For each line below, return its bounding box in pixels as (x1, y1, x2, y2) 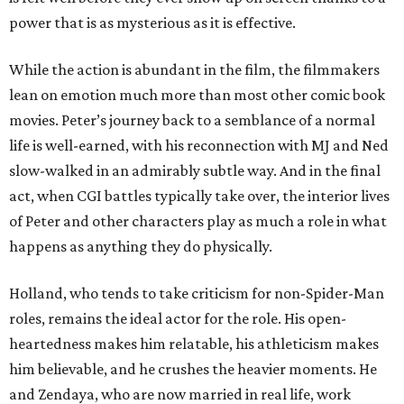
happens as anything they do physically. (9, 237, 272, 256)
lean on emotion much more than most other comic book (9, 86, 385, 105)
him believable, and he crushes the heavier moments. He (9, 360, 377, 379)
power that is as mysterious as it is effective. (9, 14, 296, 32)
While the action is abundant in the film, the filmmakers (9, 60, 380, 79)
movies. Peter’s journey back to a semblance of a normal (9, 111, 375, 130)
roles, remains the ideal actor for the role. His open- (9, 309, 346, 328)
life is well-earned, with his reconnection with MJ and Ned (9, 136, 389, 155)
